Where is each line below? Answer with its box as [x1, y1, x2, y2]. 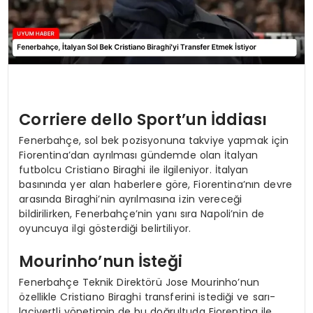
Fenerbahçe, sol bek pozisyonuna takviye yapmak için [19, 133, 289, 147]
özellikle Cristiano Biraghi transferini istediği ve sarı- [19, 289, 276, 304]
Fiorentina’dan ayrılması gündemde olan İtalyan [19, 147, 259, 162]
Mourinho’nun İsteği [19, 250, 182, 273]
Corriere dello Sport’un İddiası [19, 108, 268, 131]
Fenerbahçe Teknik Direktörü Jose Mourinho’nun [19, 275, 259, 289]
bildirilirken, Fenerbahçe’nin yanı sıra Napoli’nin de [19, 206, 264, 221]
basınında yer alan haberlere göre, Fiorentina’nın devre [19, 177, 292, 191]
